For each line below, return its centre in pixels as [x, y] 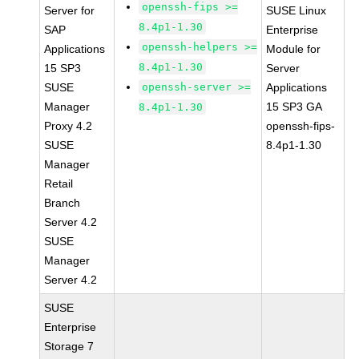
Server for [70, 10]
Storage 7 [69, 346]
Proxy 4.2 [69, 126]
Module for [294, 49]
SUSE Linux [296, 10]
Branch [63, 203]
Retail [59, 184]
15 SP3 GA [294, 107]
